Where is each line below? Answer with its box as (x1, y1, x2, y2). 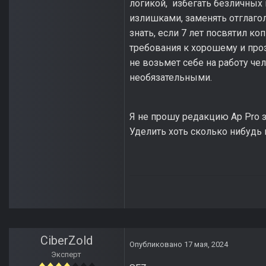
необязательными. (129, 72, 214, 84)
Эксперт (51, 250, 82, 259)
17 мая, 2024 (184, 240, 228, 249)
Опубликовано (129, 240, 184, 249)
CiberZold (40, 233, 93, 248)
